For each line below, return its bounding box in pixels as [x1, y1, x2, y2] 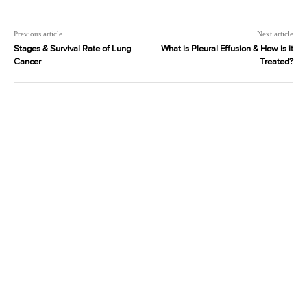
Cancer [14, 57, 41, 66]
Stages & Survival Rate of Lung [14, 44, 131, 53]
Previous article [14, 29, 62, 38]
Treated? [259, 57, 293, 66]
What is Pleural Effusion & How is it [160, 44, 293, 53]
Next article [256, 29, 293, 38]
